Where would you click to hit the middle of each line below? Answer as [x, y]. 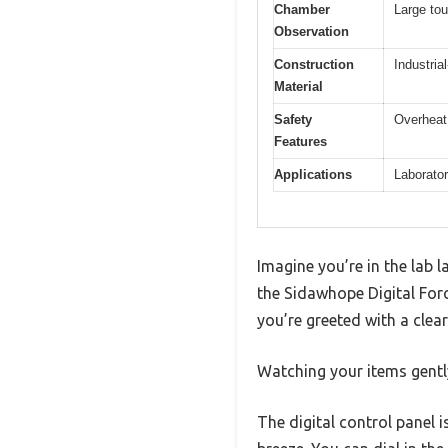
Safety [293, 120]
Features [300, 142]
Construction [314, 65]
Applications [313, 175]
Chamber [302, 10]
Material [298, 87]
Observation [311, 32]
